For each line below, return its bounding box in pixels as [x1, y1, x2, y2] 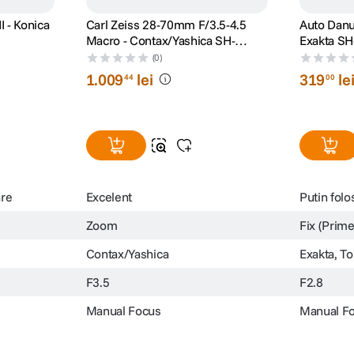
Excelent [85, 188, 133, 205]
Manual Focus [85, 302, 161, 318]
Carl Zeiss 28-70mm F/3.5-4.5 [85, 16, 247, 32]
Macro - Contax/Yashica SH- [85, 32, 235, 48]
